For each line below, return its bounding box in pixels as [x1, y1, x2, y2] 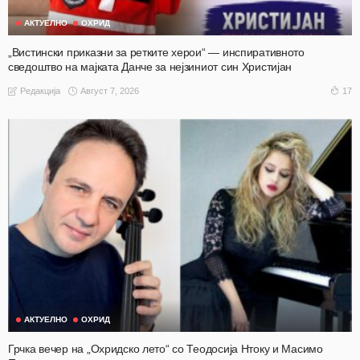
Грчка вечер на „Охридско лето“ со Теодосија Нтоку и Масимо [8, 342, 323, 355]
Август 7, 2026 [80, 85, 139, 96]
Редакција [20, 86, 60, 96]
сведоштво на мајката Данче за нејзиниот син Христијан [8, 60, 292, 74]
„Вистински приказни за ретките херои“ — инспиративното [8, 46, 305, 59]
